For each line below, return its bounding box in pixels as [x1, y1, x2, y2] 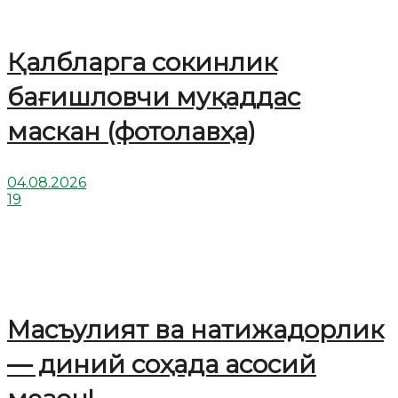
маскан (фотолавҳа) [7, 115, 256, 147]
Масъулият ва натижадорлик [7, 314, 384, 345]
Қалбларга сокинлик [7, 46, 277, 77]
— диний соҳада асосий [7, 348, 316, 379]
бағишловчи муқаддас [7, 81, 300, 112]
